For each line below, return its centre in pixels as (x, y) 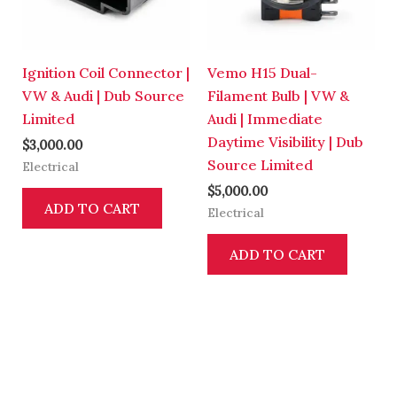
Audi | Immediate (265, 118)
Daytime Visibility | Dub (285, 141)
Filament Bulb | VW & (278, 95)
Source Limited (260, 164)
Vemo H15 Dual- (262, 72)
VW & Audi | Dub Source (103, 95)
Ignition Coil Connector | (105, 72)
